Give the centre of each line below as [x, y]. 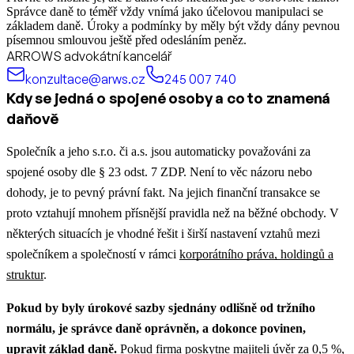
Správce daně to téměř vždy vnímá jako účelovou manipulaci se [165, 12]
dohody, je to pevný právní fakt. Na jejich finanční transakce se [163, 193]
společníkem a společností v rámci [93, 254]
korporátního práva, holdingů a [256, 254]
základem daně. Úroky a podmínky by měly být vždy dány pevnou [173, 26]
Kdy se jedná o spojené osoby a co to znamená [169, 98]
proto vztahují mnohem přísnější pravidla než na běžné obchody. [168, 213]
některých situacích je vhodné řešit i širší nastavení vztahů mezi [163, 234]
